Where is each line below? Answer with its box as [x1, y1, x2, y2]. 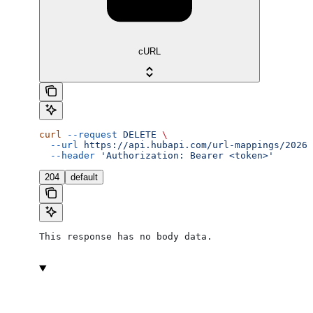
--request [61, 129, 117, 140]
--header [39, 150, 95, 161]
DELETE [117, 129, 156, 140]
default [71, 172, 98, 183]
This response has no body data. [39, 231, 212, 242]
